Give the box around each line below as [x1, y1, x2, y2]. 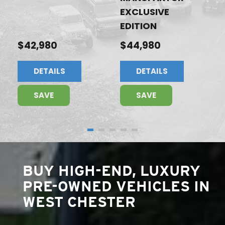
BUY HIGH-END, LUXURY [23, 163, 200, 179]
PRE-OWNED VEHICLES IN [23, 178, 210, 195]
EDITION [120, 20, 157, 33]
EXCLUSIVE [120, 6, 169, 19]
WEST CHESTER [23, 194, 136, 210]
